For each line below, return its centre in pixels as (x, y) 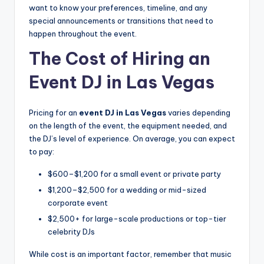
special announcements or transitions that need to (121, 21)
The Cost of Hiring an (120, 59)
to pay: (42, 152)
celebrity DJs (71, 232)
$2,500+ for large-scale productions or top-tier (137, 219)
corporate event (78, 203)
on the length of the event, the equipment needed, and (128, 126)
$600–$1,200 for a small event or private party (134, 174)
